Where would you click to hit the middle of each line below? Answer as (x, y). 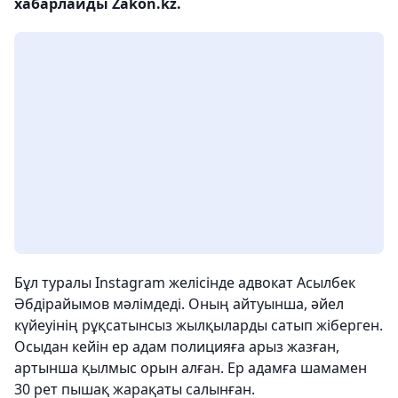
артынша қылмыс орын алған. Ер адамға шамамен (191, 368)
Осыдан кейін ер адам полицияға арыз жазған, (177, 346)
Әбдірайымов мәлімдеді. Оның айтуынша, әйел (179, 304)
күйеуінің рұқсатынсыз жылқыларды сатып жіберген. (199, 325)
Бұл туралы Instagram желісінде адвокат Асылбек (185, 283)
